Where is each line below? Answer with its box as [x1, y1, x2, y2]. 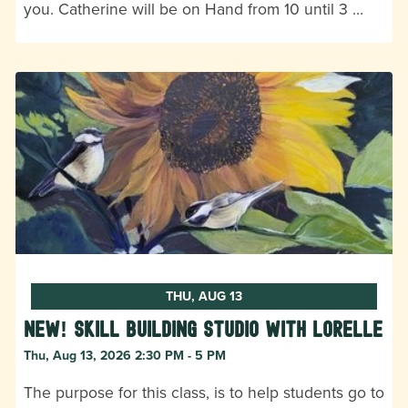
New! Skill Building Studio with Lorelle [24, 317, 382, 342]
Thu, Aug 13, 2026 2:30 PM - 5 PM [24, 346, 226, 364]
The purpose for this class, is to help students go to [24, 381, 384, 403]
